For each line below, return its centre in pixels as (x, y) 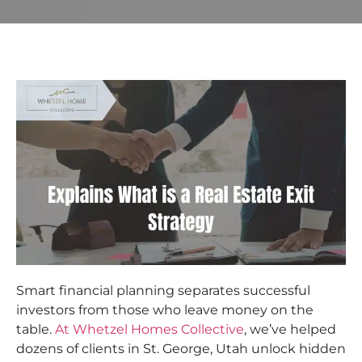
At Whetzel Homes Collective (149, 329)
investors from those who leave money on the (165, 309)
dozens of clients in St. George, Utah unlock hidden (181, 348)
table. (36, 329)
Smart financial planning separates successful (163, 290)
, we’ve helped (290, 329)
